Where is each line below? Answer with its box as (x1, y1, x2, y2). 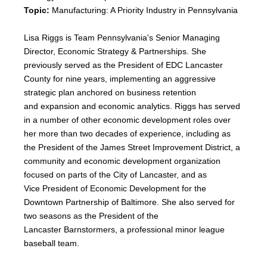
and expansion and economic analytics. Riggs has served (23, 101, 240, 111)
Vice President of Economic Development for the (23, 184, 206, 194)
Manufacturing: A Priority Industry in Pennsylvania (49, 5, 238, 15)
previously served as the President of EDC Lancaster (23, 60, 223, 70)
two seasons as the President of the (23, 211, 159, 221)
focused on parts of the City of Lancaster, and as (23, 170, 207, 180)
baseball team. (23, 238, 79, 249)
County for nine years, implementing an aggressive (23, 74, 216, 84)
